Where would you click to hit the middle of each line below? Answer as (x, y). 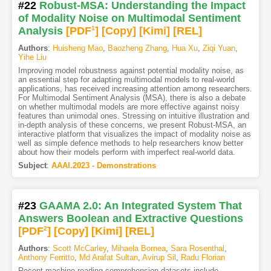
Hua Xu (184, 48)
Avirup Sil (159, 258)
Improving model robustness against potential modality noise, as (131, 71)
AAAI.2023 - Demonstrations (103, 166)
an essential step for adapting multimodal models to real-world (126, 80)
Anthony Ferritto (46, 258)
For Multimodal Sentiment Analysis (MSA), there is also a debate (132, 98)
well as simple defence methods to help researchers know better (130, 143)
